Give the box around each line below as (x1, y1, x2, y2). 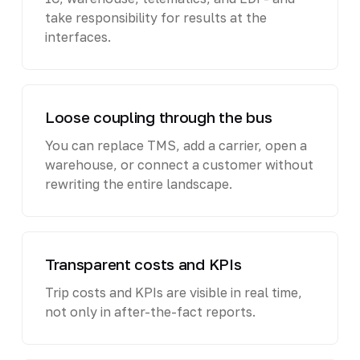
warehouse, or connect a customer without (44, 156, 313, 173)
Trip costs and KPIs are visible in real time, (44, 284, 302, 301)
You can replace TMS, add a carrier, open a (44, 137, 307, 153)
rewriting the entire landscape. (44, 175, 232, 192)
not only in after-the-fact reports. (44, 303, 256, 320)
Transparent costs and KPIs (44, 254, 242, 273)
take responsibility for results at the (44, 9, 267, 26)
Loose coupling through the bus (44, 107, 272, 126)
